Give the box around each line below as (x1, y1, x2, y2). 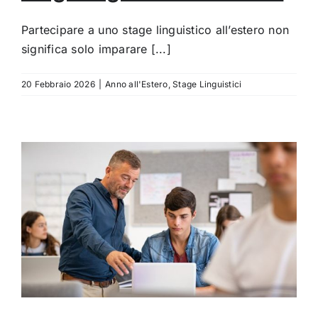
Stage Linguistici (172, 79, 242, 90)
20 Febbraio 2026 (21, 79, 95, 90)
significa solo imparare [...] (21, 42, 171, 57)
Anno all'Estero (105, 79, 168, 90)
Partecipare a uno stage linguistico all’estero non (21, 23, 289, 38)
